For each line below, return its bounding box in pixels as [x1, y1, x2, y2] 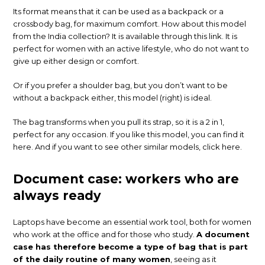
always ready [13, 188, 102, 203]
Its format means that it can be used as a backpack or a [13, 6, 224, 16]
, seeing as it [170, 254, 217, 264]
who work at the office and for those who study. [13, 229, 197, 239]
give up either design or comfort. [13, 56, 140, 66]
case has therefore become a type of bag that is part [13, 241, 248, 251]
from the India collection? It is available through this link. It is [13, 31, 238, 41]
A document [196, 229, 250, 239]
